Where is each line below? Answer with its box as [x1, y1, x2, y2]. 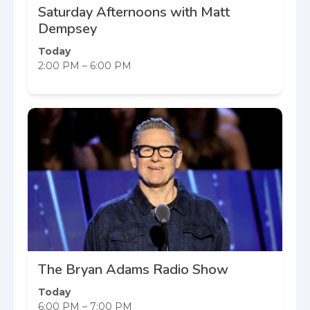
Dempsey [38, 19, 97, 38]
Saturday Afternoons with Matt [38, 2, 230, 21]
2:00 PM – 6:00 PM [38, 59, 131, 72]
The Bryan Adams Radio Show [38, 259, 228, 279]
